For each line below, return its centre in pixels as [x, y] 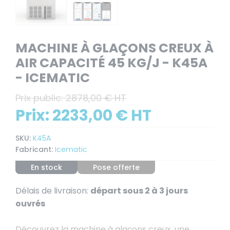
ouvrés [30, 204]
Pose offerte [116, 168]
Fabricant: [34, 150]
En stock [46, 168]
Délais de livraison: [52, 191]
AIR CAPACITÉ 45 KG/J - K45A [111, 63]
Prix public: [39, 98]
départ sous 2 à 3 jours [139, 191]
